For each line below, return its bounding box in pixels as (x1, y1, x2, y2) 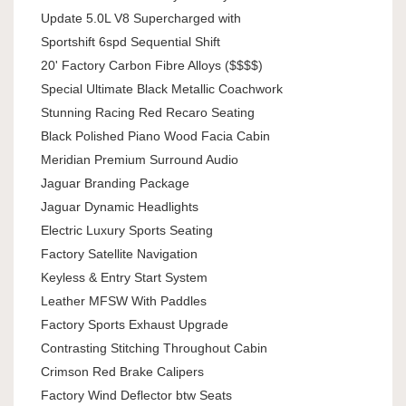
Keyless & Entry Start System (41, 270, 208, 285)
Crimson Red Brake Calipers (41, 364, 204, 380)
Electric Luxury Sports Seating (41, 223, 213, 238)
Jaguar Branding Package (41, 176, 189, 191)
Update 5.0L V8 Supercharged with (41, 11, 241, 26)
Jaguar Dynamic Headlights (41, 199, 198, 215)
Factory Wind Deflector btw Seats (41, 388, 232, 403)
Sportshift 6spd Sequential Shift (41, 34, 220, 50)
